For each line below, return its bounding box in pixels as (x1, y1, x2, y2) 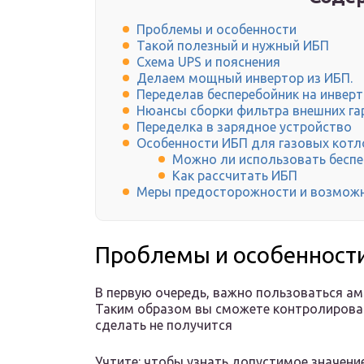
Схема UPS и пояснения (136, 54, 280, 70)
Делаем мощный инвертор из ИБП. (136, 71, 353, 86)
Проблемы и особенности (136, 22, 297, 37)
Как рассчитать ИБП (172, 168, 297, 184)
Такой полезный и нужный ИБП (136, 38, 329, 54)
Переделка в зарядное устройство (136, 119, 352, 135)
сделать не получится (95, 318, 232, 333)
